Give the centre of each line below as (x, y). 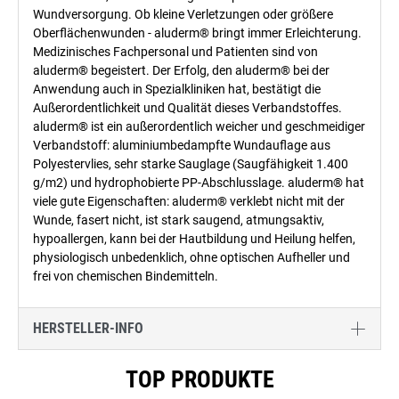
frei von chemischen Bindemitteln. (126, 276)
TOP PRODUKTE (199, 379)
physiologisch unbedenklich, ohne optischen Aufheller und (191, 257)
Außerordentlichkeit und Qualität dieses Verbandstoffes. (187, 108)
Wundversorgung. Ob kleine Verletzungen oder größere (183, 14)
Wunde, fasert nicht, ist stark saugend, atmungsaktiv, (179, 220)
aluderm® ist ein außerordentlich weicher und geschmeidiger (199, 126)
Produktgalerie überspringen (134, 367)
